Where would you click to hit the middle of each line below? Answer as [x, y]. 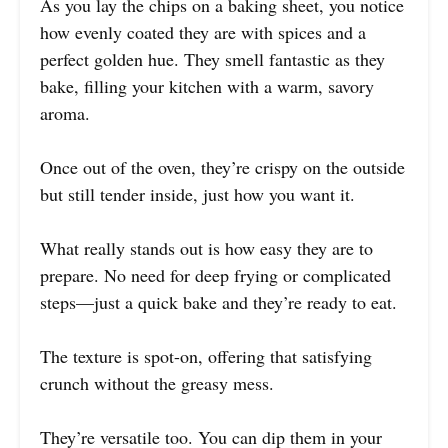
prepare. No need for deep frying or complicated [215, 274]
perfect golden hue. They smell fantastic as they [212, 58]
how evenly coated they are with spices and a [203, 31]
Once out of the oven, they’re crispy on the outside [222, 166]
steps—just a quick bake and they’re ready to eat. [218, 301]
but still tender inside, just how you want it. [197, 193]
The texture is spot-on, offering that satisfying [206, 355]
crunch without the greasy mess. [157, 382]
